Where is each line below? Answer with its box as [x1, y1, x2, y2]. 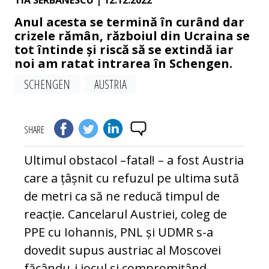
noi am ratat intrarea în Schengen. [14, 55, 232, 72]
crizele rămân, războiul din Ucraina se [14, 28, 250, 44]
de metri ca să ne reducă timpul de [24, 188, 220, 205]
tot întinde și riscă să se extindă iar [14, 41, 234, 58]
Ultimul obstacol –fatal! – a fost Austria [24, 152, 244, 169]
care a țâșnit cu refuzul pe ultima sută [24, 170, 239, 187]
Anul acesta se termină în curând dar [14, 14, 244, 31]
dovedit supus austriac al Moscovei [24, 242, 221, 259]
